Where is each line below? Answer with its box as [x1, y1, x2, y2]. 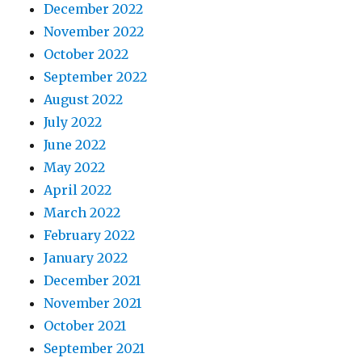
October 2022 [44, 46, 129, 62]
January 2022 [44, 250, 128, 266]
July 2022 [44, 114, 103, 130]
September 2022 [44, 69, 148, 85]
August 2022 [44, 91, 124, 107]
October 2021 [44, 318, 127, 334]
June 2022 [44, 137, 107, 153]
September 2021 [44, 340, 145, 356]
